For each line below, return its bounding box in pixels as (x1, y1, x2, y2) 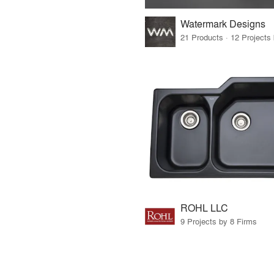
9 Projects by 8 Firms (180, 215, 257, 227)
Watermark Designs (180, 17, 265, 31)
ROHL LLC (180, 200, 228, 215)
